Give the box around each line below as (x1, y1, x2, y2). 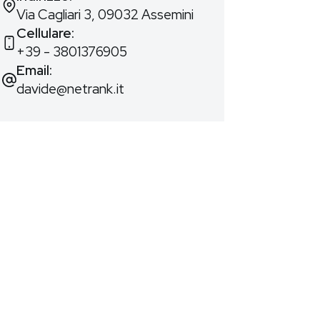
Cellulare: (16, 24, 75, 42)
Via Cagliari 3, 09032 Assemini (16, 6, 194, 24)
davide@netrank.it (16, 80, 125, 98)
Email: (16, 61, 53, 79)
